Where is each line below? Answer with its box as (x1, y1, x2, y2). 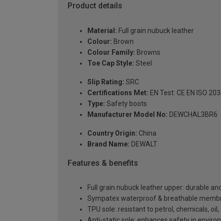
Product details (68, 1, 122, 11)
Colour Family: (87, 48, 135, 56)
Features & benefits (68, 158, 138, 168)
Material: (87, 26, 117, 35)
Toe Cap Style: (87, 59, 134, 67)
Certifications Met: (87, 88, 148, 97)
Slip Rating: (87, 77, 124, 86)
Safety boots (105, 99, 147, 108)
